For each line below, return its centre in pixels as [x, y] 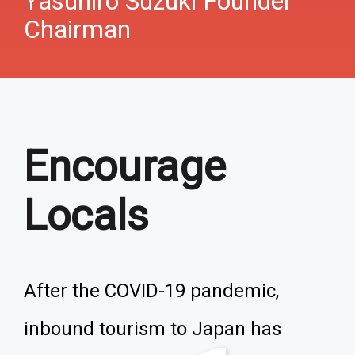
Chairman [77, 29]
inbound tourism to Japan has [153, 329]
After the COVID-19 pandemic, [151, 291]
